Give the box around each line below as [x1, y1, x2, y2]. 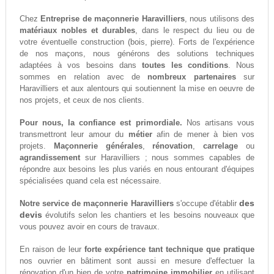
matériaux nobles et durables [19, 26, 135, 35]
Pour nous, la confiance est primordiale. [19, 118, 182, 128]
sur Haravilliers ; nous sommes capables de [80, 153, 255, 163]
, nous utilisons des [184, 14, 255, 24]
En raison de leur [19, 245, 84, 254]
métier [128, 130, 152, 139]
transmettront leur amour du [19, 130, 128, 139]
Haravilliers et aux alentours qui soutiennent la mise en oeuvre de [19, 84, 255, 94]
